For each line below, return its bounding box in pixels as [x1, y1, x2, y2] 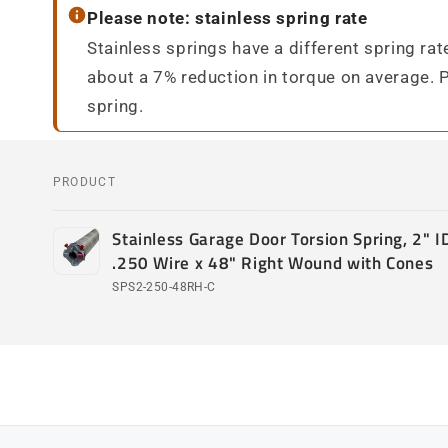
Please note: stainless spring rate [87, 7, 368, 28]
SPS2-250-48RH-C [112, 280, 216, 295]
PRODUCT [52, 174, 117, 189]
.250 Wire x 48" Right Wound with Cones [112, 250, 434, 277]
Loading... [51, 300, 131, 321]
